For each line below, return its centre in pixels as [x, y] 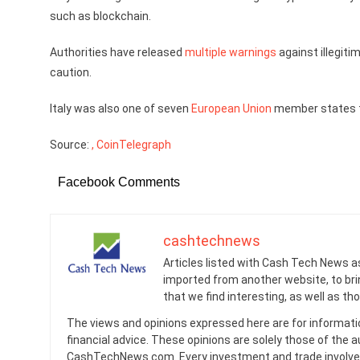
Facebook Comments [119, 182]
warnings [253, 52]
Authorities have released [117, 52]
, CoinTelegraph [131, 145]
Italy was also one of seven [121, 108]
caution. [71, 72]
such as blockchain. [100, 16]
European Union [231, 108]
